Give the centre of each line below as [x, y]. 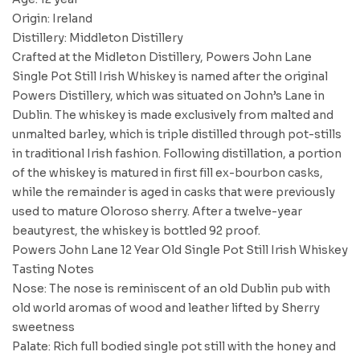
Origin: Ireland [52, 18]
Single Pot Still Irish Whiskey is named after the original [170, 76]
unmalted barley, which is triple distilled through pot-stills [177, 134]
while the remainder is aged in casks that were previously [174, 192]
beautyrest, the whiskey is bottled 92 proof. [136, 231]
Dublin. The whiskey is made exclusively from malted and [173, 115]
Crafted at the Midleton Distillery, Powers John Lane [162, 57]
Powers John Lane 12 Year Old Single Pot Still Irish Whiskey [180, 250]
